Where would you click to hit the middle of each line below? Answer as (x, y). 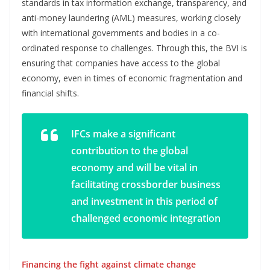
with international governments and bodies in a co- (121, 33)
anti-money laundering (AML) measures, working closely (131, 17)
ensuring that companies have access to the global (121, 63)
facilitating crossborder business (146, 184)
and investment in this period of (144, 201)
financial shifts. (50, 93)
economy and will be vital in (134, 167)
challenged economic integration (146, 218)
